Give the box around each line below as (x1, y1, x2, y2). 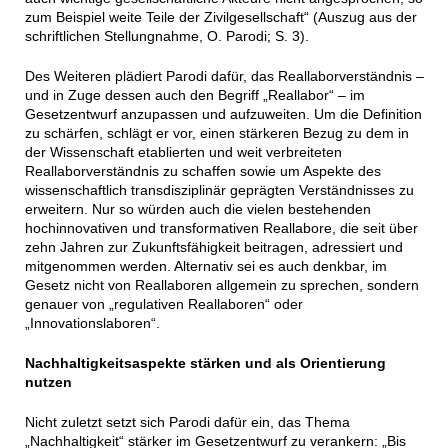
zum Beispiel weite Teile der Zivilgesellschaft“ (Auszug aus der (24, 9, 417, 26)
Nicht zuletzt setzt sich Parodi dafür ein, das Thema (24, 414, 350, 431)
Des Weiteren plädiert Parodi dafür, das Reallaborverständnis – (24, 68, 424, 85)
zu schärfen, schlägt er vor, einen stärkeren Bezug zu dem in (24, 125, 409, 142)
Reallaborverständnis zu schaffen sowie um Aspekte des (24, 163, 381, 180)
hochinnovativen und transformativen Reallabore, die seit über (24, 220, 418, 237)
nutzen (24, 374, 72, 391)
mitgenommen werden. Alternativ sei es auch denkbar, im (24, 258, 387, 275)
